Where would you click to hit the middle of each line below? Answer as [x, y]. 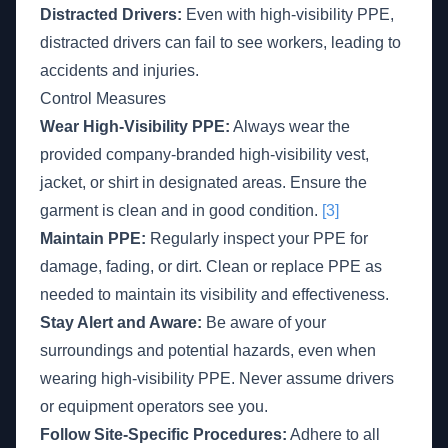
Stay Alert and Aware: [121, 322]
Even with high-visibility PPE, [288, 14]
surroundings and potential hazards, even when [208, 350]
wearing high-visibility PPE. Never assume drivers [217, 378]
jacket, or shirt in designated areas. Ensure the [203, 182]
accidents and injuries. [119, 70]
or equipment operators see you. [154, 406]
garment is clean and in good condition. [181, 210]
